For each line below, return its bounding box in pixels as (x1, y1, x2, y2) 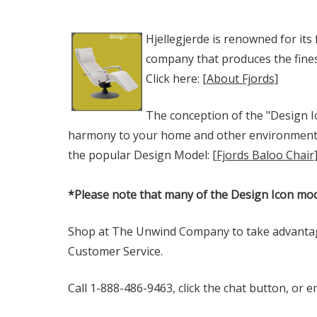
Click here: (146, 71, 202, 86)
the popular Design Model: (68, 147, 212, 163)
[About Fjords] (202, 71, 278, 86)
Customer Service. (68, 243, 163, 259)
